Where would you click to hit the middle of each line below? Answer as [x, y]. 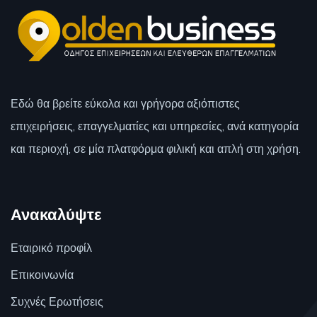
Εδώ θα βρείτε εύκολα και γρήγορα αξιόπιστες [125, 103]
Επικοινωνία [42, 274]
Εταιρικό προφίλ [51, 247]
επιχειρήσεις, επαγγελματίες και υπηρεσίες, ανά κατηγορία [155, 126]
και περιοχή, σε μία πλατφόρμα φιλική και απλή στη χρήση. [156, 148]
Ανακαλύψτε [56, 214]
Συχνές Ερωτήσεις [57, 301]
